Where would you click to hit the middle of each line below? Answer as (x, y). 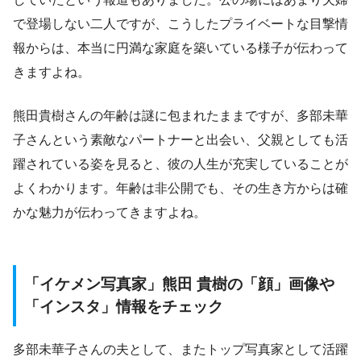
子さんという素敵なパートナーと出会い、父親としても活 (180, 140)
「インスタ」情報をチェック (124, 307)
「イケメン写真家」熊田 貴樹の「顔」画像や (179, 284)
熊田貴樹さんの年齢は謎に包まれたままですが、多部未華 (180, 116)
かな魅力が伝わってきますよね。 (110, 213)
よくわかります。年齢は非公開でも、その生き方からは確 (180, 189)
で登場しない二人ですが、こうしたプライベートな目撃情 (180, 24)
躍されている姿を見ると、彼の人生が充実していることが (180, 164)
